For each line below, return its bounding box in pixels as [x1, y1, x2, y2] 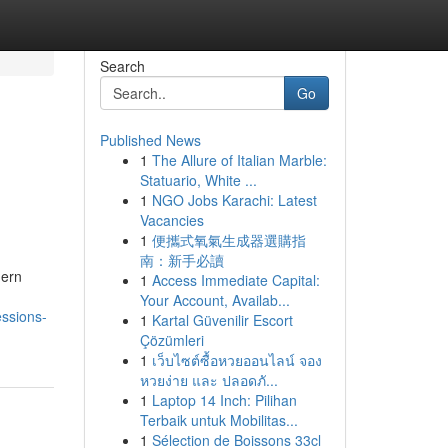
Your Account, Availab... [139, 290, 290, 310]
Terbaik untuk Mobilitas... [139, 410, 298, 430]
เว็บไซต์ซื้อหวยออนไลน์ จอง [151, 350, 322, 370]
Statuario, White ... [139, 170, 257, 190]
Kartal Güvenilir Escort [151, 310, 293, 330]
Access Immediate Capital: [151, 270, 320, 290]
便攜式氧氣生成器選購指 [151, 230, 306, 250]
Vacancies [139, 210, 204, 230]
